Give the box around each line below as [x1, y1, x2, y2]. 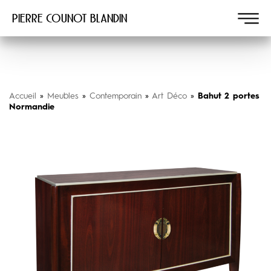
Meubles [47, 92, 79, 100]
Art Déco [152, 92, 187, 100]
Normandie [9, 103, 54, 111]
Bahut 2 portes [198, 92, 260, 100]
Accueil [9, 92, 36, 100]
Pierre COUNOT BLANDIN [12, 11, 127, 25]
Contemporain [90, 92, 142, 100]
